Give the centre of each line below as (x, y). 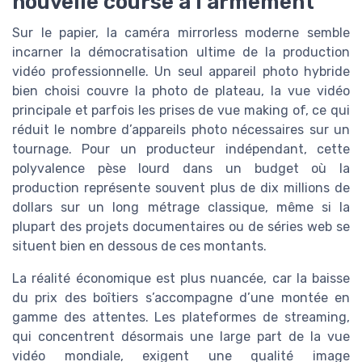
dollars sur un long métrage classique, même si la (181, 207)
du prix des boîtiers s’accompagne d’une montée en (181, 297)
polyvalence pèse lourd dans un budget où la (181, 168)
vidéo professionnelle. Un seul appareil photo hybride (181, 71)
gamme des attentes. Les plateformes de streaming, (181, 317)
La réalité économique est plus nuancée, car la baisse (181, 278)
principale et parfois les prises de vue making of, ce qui (181, 110)
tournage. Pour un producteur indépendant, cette (181, 149)
